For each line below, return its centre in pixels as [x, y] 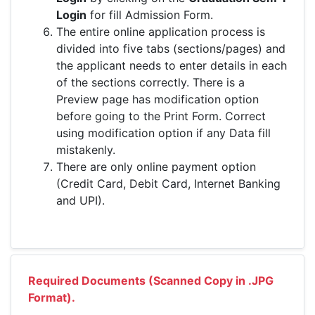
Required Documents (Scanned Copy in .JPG [151, 281]
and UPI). [81, 200]
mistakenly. [86, 150]
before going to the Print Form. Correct [161, 116]
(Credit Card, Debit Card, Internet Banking [168, 184]
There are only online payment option [156, 167]
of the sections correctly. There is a [150, 82]
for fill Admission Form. [150, 15]
